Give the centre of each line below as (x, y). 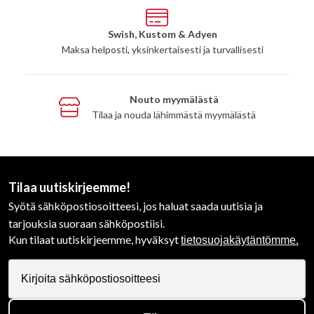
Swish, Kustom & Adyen (163, 34)
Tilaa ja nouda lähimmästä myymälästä (174, 115)
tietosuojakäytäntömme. (240, 240)
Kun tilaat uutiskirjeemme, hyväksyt (95, 239)
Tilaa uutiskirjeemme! (69, 187)
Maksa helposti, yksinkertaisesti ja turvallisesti (163, 49)
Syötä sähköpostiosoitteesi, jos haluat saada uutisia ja (136, 206)
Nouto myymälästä (174, 99)
